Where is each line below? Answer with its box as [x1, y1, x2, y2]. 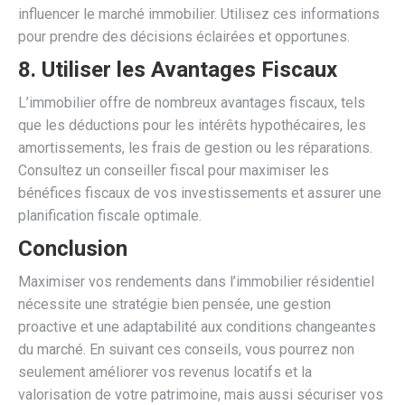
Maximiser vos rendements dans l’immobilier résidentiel [18, 272, 374, 290]
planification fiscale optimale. [18, 206, 202, 224]
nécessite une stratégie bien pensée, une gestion [18, 295, 331, 313]
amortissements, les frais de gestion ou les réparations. [18, 138, 372, 156]
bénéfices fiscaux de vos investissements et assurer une [18, 184, 381, 202]
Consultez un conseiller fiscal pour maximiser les [18, 161, 329, 179]
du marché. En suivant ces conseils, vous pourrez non [18, 340, 354, 358]
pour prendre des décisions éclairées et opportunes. [18, 27, 350, 45]
